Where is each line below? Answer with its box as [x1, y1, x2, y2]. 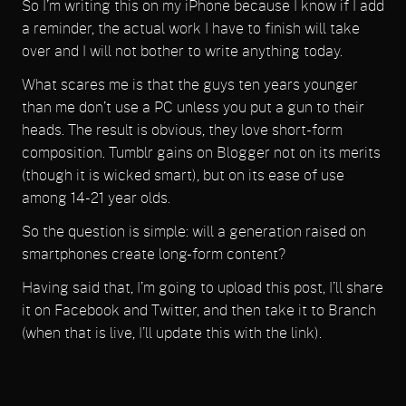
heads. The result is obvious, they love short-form [22, 123, 343, 139]
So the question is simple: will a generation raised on [22, 225, 366, 240]
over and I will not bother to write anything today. [22, 44, 343, 60]
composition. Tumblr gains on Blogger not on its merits [22, 146, 381, 161]
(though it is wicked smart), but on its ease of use [22, 169, 344, 184]
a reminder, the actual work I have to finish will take [22, 22, 360, 37]
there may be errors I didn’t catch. [22, 382, 243, 398]
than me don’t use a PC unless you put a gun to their [22, 101, 364, 116]
